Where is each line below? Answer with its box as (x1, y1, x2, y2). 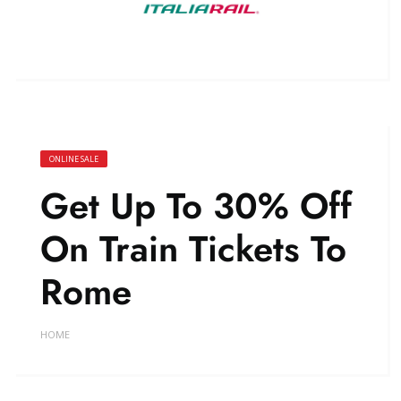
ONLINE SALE (49, 152, 98, 165)
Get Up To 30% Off (40, 179, 352, 232)
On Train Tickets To (40, 222, 346, 275)
